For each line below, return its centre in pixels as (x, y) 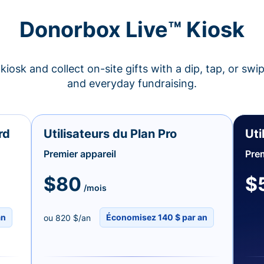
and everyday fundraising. (132, 83)
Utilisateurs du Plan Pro (110, 133)
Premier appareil (80, 154)
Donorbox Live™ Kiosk (132, 29)
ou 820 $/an (67, 217)
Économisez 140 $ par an (156, 217)
